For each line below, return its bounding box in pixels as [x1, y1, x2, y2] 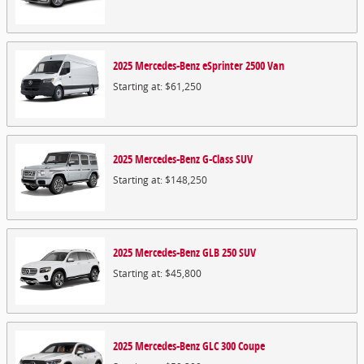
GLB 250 [202, 245, 236, 260]
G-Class [202, 151, 233, 167]
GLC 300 [202, 338, 236, 353]
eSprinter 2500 [202, 58, 265, 73]
